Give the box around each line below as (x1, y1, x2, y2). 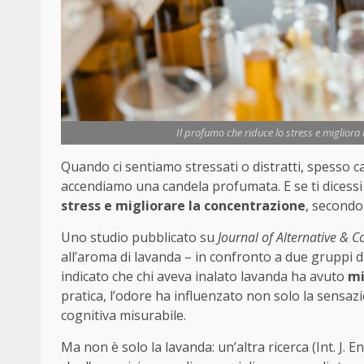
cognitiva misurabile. (61, 306, 186, 325)
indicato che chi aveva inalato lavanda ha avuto (61, 267, 348, 286)
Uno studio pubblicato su (61, 228, 218, 247)
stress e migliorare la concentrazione (61, 197, 305, 215)
